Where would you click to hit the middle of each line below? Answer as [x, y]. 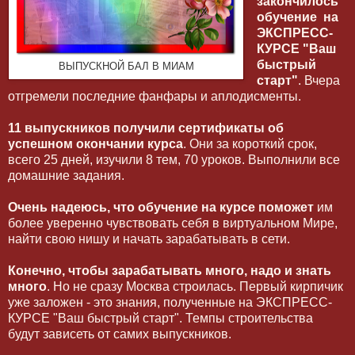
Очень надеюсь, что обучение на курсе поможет [161, 208]
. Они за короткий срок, [250, 144]
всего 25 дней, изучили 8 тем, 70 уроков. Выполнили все [174, 160]
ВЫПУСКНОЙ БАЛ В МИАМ [126, 67]
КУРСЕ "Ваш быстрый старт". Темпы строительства [160, 319]
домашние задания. [68, 176]
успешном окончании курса [95, 144]
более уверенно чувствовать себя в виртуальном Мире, [173, 223]
